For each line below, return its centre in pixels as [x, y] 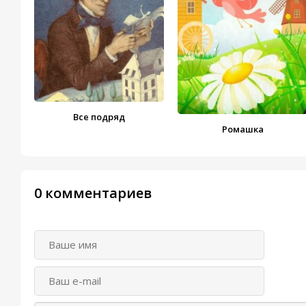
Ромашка [243, 129]
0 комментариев [93, 193]
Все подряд [99, 117]
